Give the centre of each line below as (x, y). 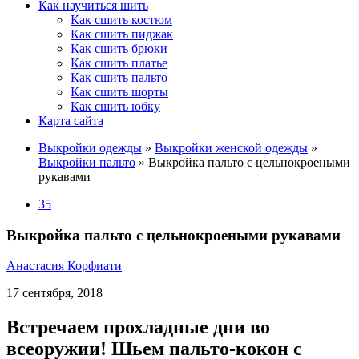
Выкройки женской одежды (231, 148)
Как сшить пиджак (122, 34)
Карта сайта (71, 121)
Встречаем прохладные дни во (138, 327)
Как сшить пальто (119, 77)
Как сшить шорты (119, 92)
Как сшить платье (119, 63)
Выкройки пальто (87, 162)
